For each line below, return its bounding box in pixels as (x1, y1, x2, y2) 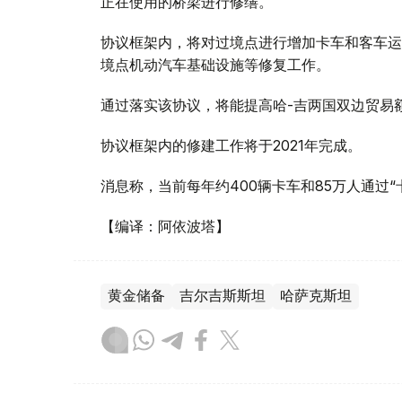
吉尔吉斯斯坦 (179, 287, 266, 305)
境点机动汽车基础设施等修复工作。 (100, 56, 330, 74)
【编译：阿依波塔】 (100, 217, 230, 236)
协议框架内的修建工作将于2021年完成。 (100, 136, 362, 155)
